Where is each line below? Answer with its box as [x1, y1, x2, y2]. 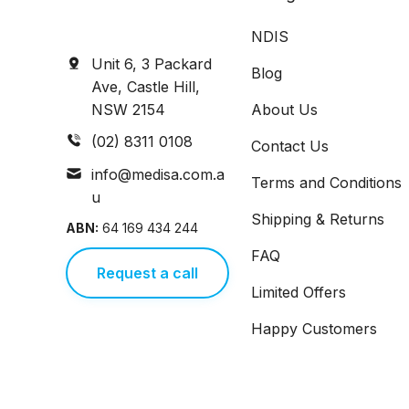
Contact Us [251, 137, 330, 155]
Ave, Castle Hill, [90, 78, 200, 96]
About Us [251, 100, 319, 119]
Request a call [96, 264, 198, 282]
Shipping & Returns [251, 210, 385, 228]
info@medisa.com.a [90, 165, 225, 184]
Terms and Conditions [251, 173, 403, 192]
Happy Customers [251, 320, 378, 338]
